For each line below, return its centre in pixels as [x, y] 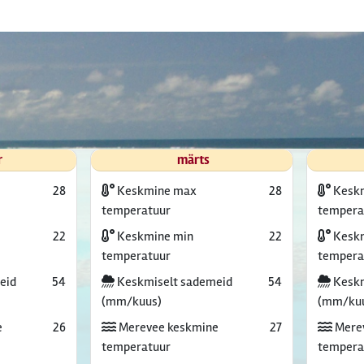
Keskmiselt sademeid [173, 282]
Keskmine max [155, 191]
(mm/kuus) [131, 301]
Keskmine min [154, 236]
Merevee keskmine [167, 327]
